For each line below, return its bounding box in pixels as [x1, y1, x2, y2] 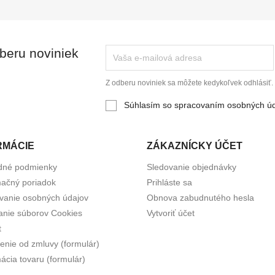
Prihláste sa [147, 177, 192, 187]
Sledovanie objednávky [147, 161, 236, 172]
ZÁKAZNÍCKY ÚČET [147, 140, 242, 151]
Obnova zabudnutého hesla [147, 192, 254, 203]
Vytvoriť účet [147, 207, 195, 218]
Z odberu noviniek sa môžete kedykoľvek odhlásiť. [106, 78, 274, 87]
